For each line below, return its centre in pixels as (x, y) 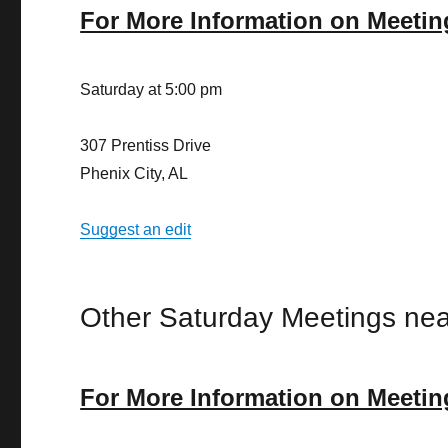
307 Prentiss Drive (146, 145)
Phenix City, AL (134, 173)
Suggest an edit (136, 229)
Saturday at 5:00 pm (151, 89)
